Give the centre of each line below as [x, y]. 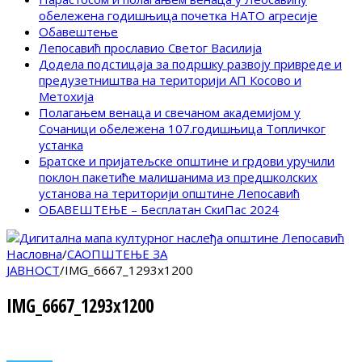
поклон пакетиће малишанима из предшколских [178, 177]
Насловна [34, 254]
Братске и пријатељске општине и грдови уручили [187, 161]
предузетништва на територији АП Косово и [170, 80]
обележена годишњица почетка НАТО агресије [178, 16]
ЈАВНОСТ [33, 270]
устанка [61, 145]
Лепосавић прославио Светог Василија [150, 48]
